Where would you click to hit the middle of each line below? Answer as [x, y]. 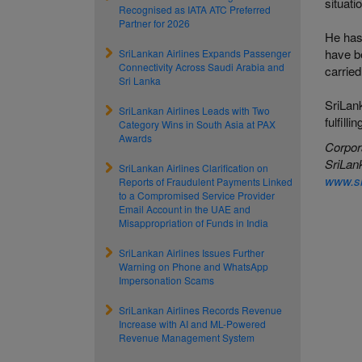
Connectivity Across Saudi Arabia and [202, 67]
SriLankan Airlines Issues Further [192, 253]
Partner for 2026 [154, 23]
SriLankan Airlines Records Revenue [200, 310]
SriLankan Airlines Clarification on [194, 168]
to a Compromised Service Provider [197, 195]
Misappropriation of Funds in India [194, 223]
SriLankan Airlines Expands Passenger [205, 53]
